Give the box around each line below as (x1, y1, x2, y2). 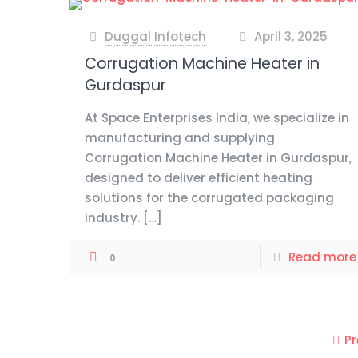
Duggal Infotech (105, 28, 207, 45)
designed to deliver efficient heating (85, 169, 313, 186)
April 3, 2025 (253, 28, 328, 45)
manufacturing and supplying (85, 129, 276, 146)
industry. (85, 209, 141, 226)
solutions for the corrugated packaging (85, 189, 335, 206)
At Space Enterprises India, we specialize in (85, 109, 350, 126)
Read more (288, 249, 356, 265)
